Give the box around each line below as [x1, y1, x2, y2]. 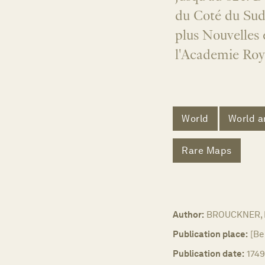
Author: [173, 209, 204, 221]
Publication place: [173, 228, 248, 240]
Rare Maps [182, 144, 232, 156]
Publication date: [173, 248, 244, 260]
